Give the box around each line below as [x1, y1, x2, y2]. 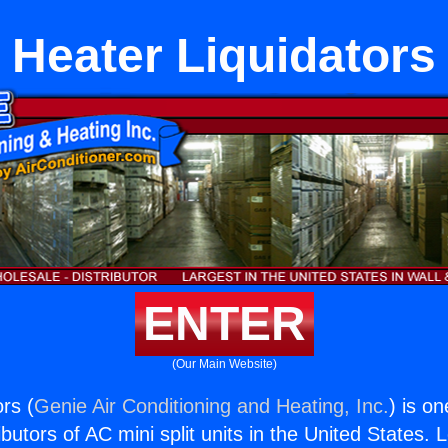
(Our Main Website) [171, 357, 277, 371]
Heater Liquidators [12, 29, 436, 82]
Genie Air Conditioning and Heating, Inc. [34, 395, 390, 417]
